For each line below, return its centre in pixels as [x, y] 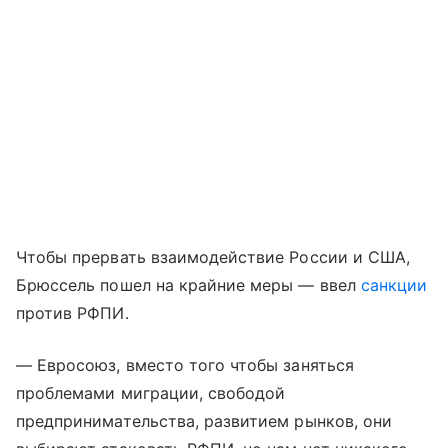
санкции [394, 284]
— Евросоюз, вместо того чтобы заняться [185, 364]
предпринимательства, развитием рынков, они [204, 420]
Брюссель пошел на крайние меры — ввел [188, 284]
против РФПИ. [72, 312]
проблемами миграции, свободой [151, 392]
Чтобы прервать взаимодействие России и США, [213, 256]
